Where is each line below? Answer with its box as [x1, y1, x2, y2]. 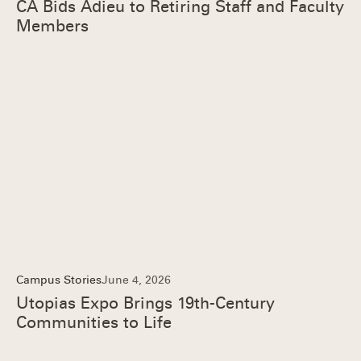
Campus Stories [16, 273, 102, 287]
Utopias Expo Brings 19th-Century [16, 293, 275, 313]
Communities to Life [16, 313, 172, 332]
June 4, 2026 [102, 273, 171, 287]
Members [16, 16, 89, 35]
